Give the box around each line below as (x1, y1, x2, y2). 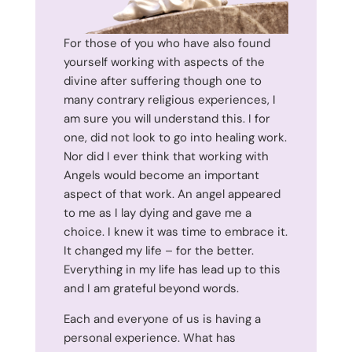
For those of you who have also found (63, 35, 270, 51)
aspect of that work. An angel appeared (63, 185, 280, 202)
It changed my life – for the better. (63, 242, 254, 258)
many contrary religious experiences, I (63, 91, 276, 108)
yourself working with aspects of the (63, 53, 265, 70)
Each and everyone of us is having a (63, 310, 261, 327)
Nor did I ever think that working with (63, 148, 269, 164)
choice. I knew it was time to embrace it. (63, 223, 288, 240)
